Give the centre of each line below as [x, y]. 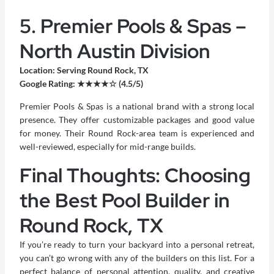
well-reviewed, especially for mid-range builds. [107, 147]
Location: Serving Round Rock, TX [84, 70]
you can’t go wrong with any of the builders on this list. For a [137, 258]
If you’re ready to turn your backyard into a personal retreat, [137, 245]
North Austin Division [115, 51]
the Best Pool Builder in [124, 201]
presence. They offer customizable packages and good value [137, 120]
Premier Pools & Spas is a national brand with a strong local [137, 106]
